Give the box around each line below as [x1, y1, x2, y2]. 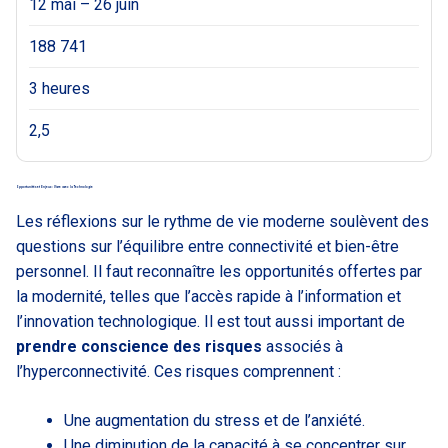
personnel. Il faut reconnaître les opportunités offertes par [16, 262, 422, 282]
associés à [262, 337, 343, 357]
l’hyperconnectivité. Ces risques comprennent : [16, 362, 341, 382]
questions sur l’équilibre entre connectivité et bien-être [16, 237, 399, 257]
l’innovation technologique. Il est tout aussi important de [16, 312, 405, 332]
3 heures [29, 79, 90, 99]
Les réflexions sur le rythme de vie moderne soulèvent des [16, 212, 429, 232]
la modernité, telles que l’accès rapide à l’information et [16, 287, 401, 307]
